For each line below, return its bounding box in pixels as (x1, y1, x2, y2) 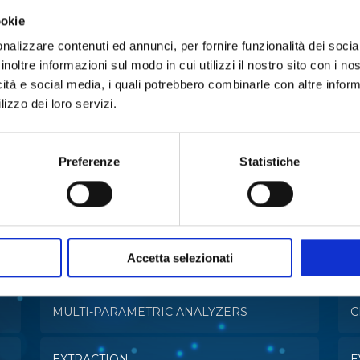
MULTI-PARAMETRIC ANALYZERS (51, 305, 247, 320)
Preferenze (58, 154, 121, 169)
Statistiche (239, 154, 301, 169)
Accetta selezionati (127, 251, 233, 265)
